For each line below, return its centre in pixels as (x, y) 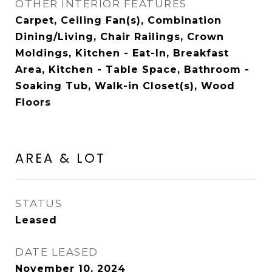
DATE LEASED (57, 252)
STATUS (39, 203)
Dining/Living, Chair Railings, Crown (120, 36)
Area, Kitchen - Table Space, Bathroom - (132, 69)
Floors (33, 102)
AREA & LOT (60, 158)
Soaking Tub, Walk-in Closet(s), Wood (125, 86)
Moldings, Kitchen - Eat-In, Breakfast (122, 53)
